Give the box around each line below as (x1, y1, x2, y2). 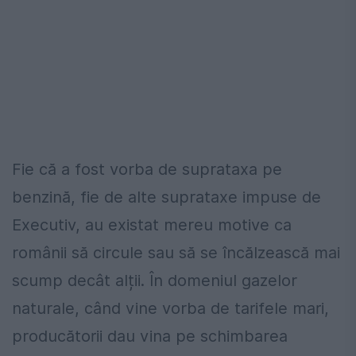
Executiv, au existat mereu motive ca (12, 215, 292, 235)
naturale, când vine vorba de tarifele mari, (12, 299, 329, 319)
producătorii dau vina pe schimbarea (12, 327, 288, 346)
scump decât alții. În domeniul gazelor (12, 271, 297, 291)
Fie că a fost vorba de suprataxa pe (12, 160, 282, 180)
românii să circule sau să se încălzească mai (12, 243, 340, 263)
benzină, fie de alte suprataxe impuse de (12, 188, 321, 207)
